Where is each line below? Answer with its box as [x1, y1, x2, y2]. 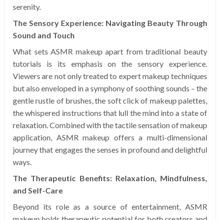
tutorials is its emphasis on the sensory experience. [13, 59, 207, 69]
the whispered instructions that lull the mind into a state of [13, 108, 207, 118]
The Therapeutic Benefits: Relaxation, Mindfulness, [13, 173, 207, 183]
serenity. [13, 2, 41, 12]
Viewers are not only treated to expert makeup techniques [13, 71, 207, 81]
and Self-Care [13, 186, 63, 195]
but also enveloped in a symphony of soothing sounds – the [13, 83, 207, 93]
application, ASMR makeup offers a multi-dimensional [13, 133, 207, 142]
